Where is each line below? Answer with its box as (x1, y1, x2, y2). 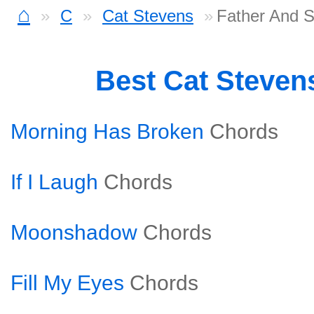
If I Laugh (11, 170, 98, 193)
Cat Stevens (102, 6, 193, 25)
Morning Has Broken (11, 120, 204, 143)
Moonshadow (11, 221, 137, 244)
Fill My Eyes (11, 271, 124, 294)
